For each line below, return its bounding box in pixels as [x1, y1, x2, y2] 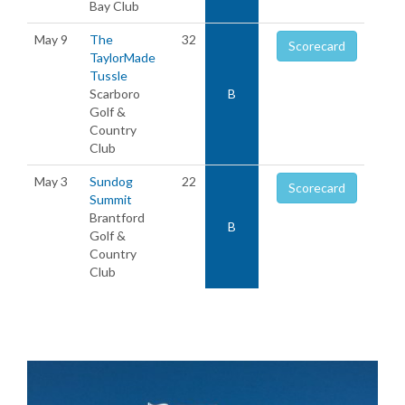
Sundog [89, 174, 133, 189]
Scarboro [89, 86, 140, 101]
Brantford [89, 210, 145, 225]
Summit [89, 192, 132, 207]
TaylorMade [89, 50, 155, 65]
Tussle [89, 68, 127, 83]
